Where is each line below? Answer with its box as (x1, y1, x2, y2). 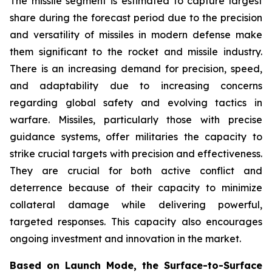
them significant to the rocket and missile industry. (10, 46, 262, 58)
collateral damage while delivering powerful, (10, 199, 262, 211)
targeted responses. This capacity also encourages (10, 216, 262, 228)
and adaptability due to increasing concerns (10, 80, 262, 92)
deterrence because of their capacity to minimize (10, 182, 262, 194)
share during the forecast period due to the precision (10, 12, 262, 24)
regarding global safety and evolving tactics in (10, 97, 262, 109)
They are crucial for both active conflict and (10, 165, 262, 177)
